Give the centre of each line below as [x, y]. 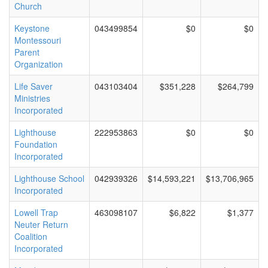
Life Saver [33, 86]
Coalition [31, 236]
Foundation [36, 144]
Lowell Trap [36, 212]
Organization [39, 64]
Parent [27, 52]
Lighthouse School [49, 178]
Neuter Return [41, 224]
